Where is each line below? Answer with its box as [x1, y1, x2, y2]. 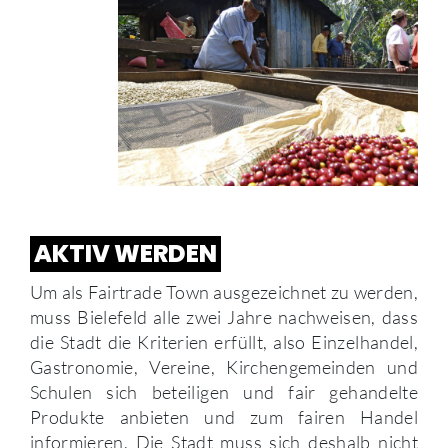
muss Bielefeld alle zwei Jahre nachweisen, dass [30, 306, 418, 329]
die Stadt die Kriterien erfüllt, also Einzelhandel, [30, 331, 418, 354]
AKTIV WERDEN [34, 237, 217, 271]
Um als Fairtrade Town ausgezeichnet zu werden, [30, 281, 418, 304]
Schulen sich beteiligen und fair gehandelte [30, 381, 418, 404]
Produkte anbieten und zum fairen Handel [30, 406, 418, 429]
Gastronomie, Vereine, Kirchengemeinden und [30, 356, 418, 379]
